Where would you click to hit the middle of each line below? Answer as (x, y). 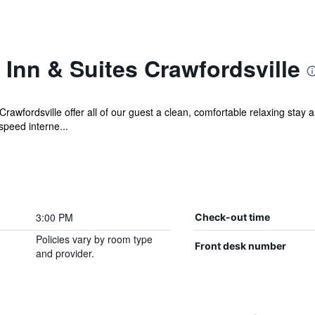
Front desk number (240, 246)
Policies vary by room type (94, 239)
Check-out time (232, 217)
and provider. (65, 253)
